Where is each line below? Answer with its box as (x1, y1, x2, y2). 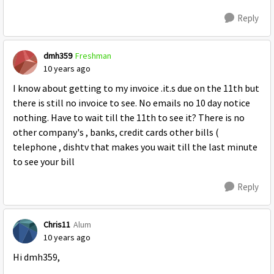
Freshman (75, 50, 111, 61)
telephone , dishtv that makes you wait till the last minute (13, 141, 257, 154)
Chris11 (43, 219, 70, 230)
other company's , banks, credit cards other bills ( (13, 127, 219, 139)
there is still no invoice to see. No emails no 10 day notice (13, 97, 250, 109)
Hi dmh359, (13, 251, 60, 264)
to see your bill (13, 156, 75, 168)
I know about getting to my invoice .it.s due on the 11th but (13, 83, 259, 95)
